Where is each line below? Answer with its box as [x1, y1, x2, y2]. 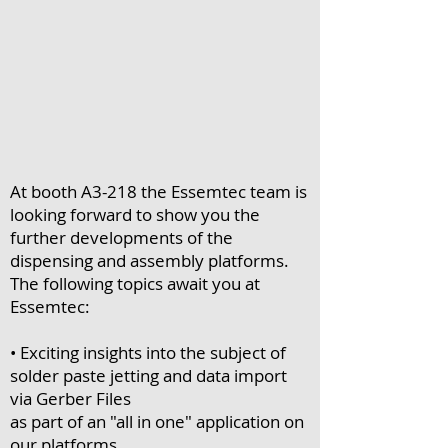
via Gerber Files [10, 387, 131, 410]
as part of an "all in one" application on [10, 410, 304, 433]
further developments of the [10, 226, 233, 249]
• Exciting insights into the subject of [10, 341, 286, 364]
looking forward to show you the [10, 203, 260, 226]
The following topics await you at [10, 272, 260, 295]
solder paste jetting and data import [10, 364, 287, 387]
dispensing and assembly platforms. [10, 249, 289, 272]
